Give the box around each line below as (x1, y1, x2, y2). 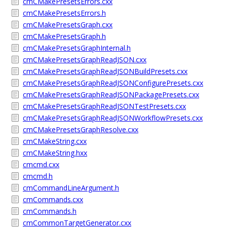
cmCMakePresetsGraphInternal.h (23, 43, 131, 53)
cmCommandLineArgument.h (23, 183, 119, 193)
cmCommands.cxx (23, 195, 83, 204)
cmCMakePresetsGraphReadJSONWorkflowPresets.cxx (23, 113, 203, 123)
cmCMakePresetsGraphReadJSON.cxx (23, 55, 146, 64)
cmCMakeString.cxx (23, 136, 87, 146)
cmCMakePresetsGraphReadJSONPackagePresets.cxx (23, 90, 199, 99)
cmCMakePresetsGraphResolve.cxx (23, 125, 138, 134)
